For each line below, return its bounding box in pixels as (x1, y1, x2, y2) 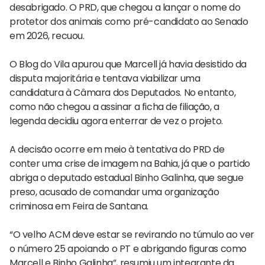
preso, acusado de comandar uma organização (9, 185, 219, 199)
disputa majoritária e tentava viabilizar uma (9, 71, 201, 85)
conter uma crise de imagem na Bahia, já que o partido (9, 156, 250, 170)
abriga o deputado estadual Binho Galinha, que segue (9, 170, 244, 185)
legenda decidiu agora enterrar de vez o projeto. (9, 114, 223, 128)
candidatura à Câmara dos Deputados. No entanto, (9, 85, 236, 99)
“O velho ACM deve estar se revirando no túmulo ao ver (9, 227, 254, 241)
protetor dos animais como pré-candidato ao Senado (9, 14, 248, 28)
